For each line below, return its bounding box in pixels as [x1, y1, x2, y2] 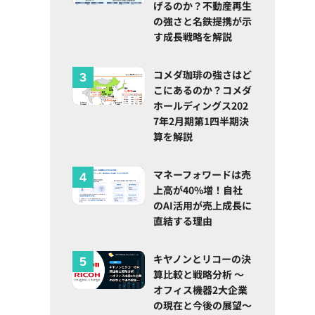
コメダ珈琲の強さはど [153, 67, 252, 82]
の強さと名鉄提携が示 [153, 14, 252, 29]
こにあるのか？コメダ [153, 83, 252, 98]
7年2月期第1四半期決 [153, 114, 250, 129]
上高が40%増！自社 [153, 183, 243, 198]
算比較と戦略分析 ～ [153, 267, 245, 282]
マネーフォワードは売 [153, 167, 252, 182]
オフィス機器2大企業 [153, 283, 248, 297]
